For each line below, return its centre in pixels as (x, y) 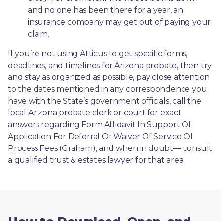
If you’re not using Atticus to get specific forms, (98, 53)
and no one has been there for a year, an (105, 10)
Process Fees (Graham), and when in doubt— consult (110, 148)
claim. (38, 34)
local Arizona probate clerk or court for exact (95, 112)
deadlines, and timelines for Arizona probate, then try (110, 65)
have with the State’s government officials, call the (105, 101)
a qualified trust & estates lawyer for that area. (96, 160)
